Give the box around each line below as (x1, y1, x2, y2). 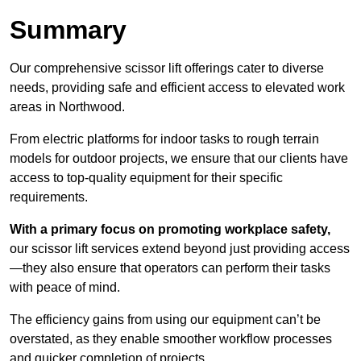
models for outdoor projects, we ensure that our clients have (10, 151, 348, 166)
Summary (10, 15, 127, 45)
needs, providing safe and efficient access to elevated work (10, 81, 345, 95)
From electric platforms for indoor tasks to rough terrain (10, 132, 319, 147)
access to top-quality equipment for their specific (10, 171, 283, 185)
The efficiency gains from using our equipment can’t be (10, 313, 321, 327)
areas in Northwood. (10, 100, 125, 114)
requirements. (10, 190, 88, 205)
